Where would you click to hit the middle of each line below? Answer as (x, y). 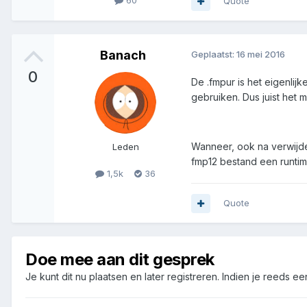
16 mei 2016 (261, 54)
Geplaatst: (214, 54)
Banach (123, 56)
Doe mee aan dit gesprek (120, 260)
